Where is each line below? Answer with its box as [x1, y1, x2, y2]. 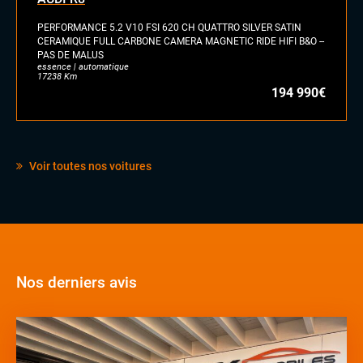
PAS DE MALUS [37, 49, 104, 61]
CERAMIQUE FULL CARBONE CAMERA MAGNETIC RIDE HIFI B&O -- [37, 35, 324, 47]
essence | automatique [37, 61, 129, 72]
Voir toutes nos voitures [27, 159, 152, 173]
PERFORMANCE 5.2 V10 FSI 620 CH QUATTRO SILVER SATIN [37, 21, 301, 33]
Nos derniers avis [16, 272, 137, 292]
